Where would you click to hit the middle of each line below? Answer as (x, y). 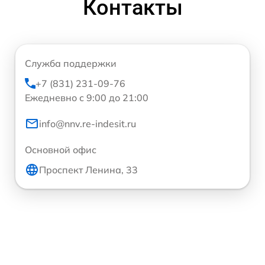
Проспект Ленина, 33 (88, 169)
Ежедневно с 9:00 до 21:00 (87, 97)
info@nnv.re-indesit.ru (88, 123)
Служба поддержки (71, 63)
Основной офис (61, 149)
